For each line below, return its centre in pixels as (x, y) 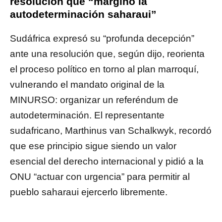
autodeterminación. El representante (87, 115)
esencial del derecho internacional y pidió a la (107, 162)
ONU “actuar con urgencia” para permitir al (100, 177)
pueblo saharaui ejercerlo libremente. (89, 192)
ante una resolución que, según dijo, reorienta (107, 54)
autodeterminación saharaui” (83, 14)
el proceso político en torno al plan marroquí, (104, 69)
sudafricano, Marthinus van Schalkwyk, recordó (111, 131)
